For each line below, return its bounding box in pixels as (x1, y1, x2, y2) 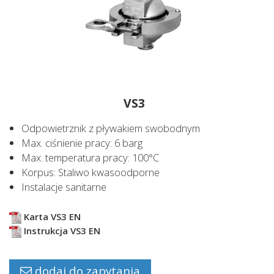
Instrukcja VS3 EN (21, 224, 100, 237)
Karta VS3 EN (21, 210, 81, 223)
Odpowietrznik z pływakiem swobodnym (21, 121, 200, 136)
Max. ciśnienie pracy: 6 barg (21, 136, 143, 150)
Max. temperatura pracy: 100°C (21, 150, 159, 165)
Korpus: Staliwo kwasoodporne (21, 165, 160, 180)
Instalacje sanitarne (21, 180, 106, 194)
